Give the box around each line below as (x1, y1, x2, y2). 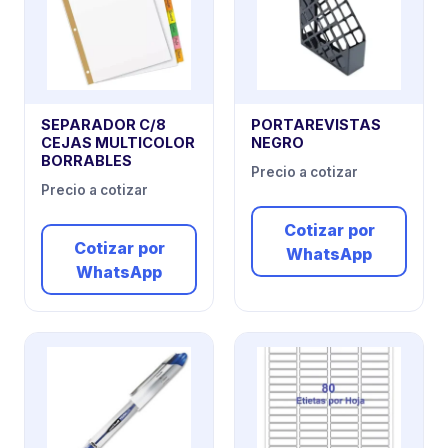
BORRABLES (41, 151, 132, 169)
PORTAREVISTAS (251, 115, 381, 133)
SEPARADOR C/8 (41, 115, 166, 133)
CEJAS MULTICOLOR (41, 133, 195, 151)
